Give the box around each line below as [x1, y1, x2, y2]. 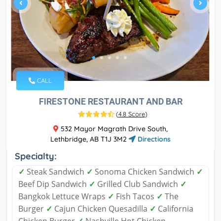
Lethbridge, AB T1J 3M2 [50, 135, 129, 144]
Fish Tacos [114, 191, 156, 202]
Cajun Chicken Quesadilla [52, 203, 149, 215]
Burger [18, 203, 46, 215]
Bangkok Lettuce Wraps [18, 191, 108, 202]
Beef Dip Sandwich [18, 179, 89, 190]
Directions [136, 135, 171, 144]
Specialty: [15, 150, 57, 162]
